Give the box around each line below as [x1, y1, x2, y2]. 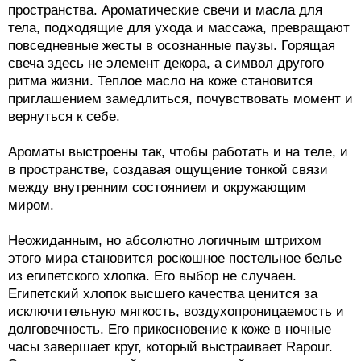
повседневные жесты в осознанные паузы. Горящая [8, 37, 335, 53]
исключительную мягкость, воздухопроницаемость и [8, 303, 344, 319]
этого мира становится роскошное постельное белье [8, 250, 342, 266]
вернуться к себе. [8, 108, 120, 124]
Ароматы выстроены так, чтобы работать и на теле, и [8, 143, 348, 160]
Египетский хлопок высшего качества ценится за [8, 285, 317, 301]
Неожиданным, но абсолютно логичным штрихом [8, 232, 322, 248]
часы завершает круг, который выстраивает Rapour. [8, 338, 333, 355]
